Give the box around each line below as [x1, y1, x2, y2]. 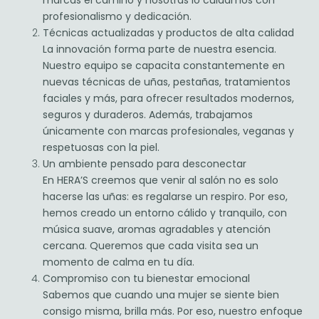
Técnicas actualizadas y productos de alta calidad [43, 26, 294, 41]
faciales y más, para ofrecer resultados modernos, [43, 91, 294, 106]
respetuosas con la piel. [43, 140, 159, 155]
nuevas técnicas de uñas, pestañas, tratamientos [43, 75, 291, 90]
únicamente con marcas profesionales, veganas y [43, 124, 294, 139]
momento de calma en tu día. [43, 255, 194, 270]
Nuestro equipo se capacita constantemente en [43, 58, 285, 73]
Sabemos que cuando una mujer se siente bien [43, 288, 279, 303]
